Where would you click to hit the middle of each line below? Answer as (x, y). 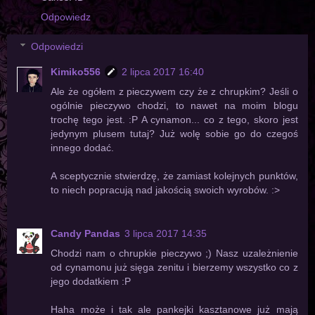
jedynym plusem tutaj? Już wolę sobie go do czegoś (174, 134)
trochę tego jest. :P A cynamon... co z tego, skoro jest (174, 120)
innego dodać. (83, 148)
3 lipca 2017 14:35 (166, 233)
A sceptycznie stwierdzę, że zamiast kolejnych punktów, (174, 176)
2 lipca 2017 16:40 (163, 72)
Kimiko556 (76, 72)
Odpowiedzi (57, 46)
